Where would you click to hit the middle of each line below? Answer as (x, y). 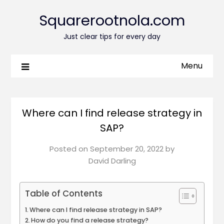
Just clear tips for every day (112, 36)
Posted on (70, 149)
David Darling (112, 161)
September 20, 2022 (127, 149)
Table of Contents (63, 194)
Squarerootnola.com (112, 20)
